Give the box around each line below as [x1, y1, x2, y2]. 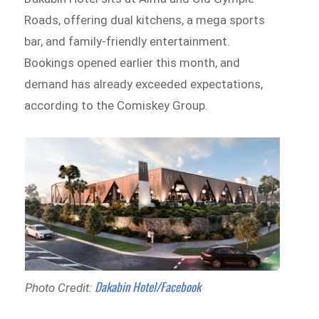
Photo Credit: [24, 280, 95, 295]
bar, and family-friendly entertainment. [24, 33, 231, 48]
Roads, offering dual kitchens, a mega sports [24, 12, 266, 27]
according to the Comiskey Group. [24, 98, 209, 113]
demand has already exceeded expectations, [24, 76, 263, 91]
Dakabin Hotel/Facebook [94, 277, 201, 296]
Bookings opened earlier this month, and [24, 55, 241, 70]
